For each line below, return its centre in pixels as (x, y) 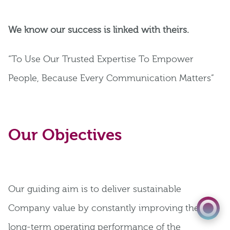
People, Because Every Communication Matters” (111, 79)
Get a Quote (169, 170)
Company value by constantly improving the (104, 208)
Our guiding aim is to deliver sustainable (95, 189)
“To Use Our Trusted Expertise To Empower (101, 60)
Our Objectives (65, 135)
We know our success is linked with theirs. (99, 30)
